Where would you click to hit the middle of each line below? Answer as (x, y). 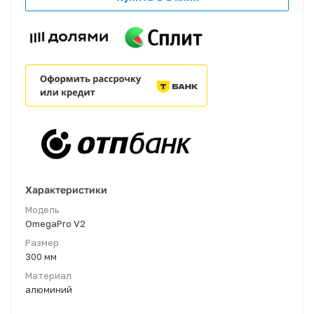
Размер (42, 242)
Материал (48, 275)
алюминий (49, 289)
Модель (42, 209)
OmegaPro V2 (55, 223)
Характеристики (66, 189)
